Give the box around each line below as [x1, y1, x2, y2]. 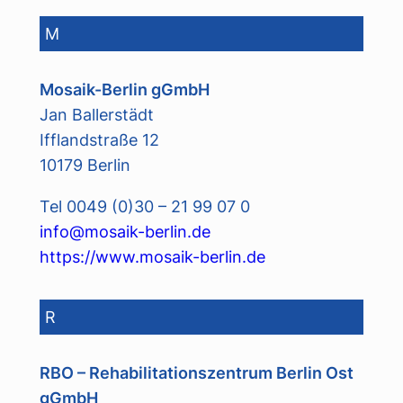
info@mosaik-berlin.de [39, 221, 210, 242]
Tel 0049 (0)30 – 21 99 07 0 [39, 196, 250, 217]
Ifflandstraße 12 [39, 130, 159, 150]
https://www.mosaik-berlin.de [39, 246, 265, 267]
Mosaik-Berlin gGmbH [39, 79, 210, 100]
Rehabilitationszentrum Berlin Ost [88, 363, 354, 383]
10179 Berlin [39, 155, 130, 175]
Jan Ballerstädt [39, 104, 154, 125]
